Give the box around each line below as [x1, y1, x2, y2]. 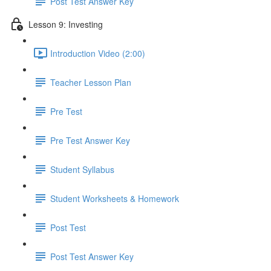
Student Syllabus [50, 163, 114, 175]
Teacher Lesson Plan [50, 76, 131, 88]
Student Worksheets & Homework [50, 192, 179, 204]
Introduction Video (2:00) [50, 47, 145, 59]
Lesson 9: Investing [28, 18, 103, 30]
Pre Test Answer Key [50, 134, 130, 146]
